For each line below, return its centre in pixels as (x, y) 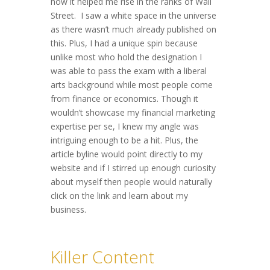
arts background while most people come (132, 85)
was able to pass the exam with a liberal (129, 71)
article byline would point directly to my (127, 154)
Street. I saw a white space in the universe (133, 16)
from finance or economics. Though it (124, 99)
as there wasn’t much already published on (133, 30)
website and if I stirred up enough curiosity (133, 168)
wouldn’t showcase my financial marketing (133, 113)
